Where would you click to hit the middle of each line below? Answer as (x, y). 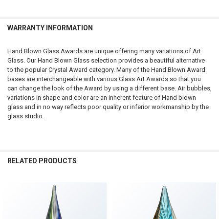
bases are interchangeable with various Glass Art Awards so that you (104, 79)
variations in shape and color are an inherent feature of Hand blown (101, 98)
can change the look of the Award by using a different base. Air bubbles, (109, 88)
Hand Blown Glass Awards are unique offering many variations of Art (104, 51)
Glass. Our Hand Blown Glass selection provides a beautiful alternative (106, 61)
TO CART (23, 9)
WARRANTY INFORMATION (50, 28)
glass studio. (25, 116)
